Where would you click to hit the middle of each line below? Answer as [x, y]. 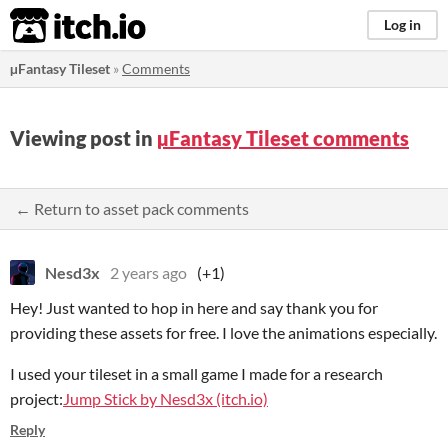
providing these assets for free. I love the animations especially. [223, 332]
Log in [402, 24]
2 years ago [148, 272]
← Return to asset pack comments [132, 208]
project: [36, 398]
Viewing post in [83, 138]
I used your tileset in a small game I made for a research [196, 373]
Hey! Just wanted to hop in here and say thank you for [194, 307]
